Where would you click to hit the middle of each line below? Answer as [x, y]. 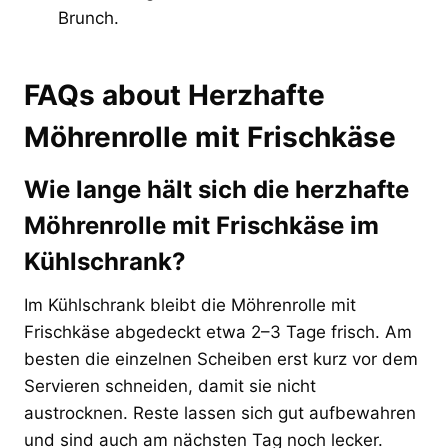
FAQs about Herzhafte [174, 94]
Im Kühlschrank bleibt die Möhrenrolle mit [190, 304]
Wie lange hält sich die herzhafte [216, 189]
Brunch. [88, 17]
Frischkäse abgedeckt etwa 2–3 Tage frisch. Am [218, 331]
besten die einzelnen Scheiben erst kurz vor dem [221, 358]
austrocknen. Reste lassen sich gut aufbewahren [220, 412]
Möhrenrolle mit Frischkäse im [201, 225]
